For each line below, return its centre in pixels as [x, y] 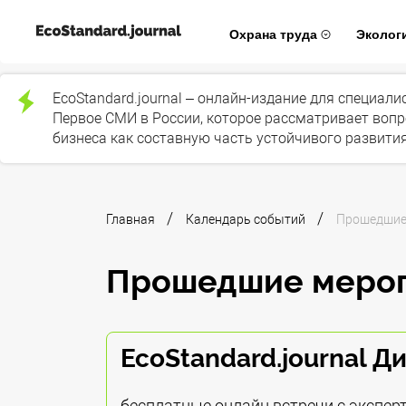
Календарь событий [247, 219]
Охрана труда [275, 34]
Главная [132, 219]
